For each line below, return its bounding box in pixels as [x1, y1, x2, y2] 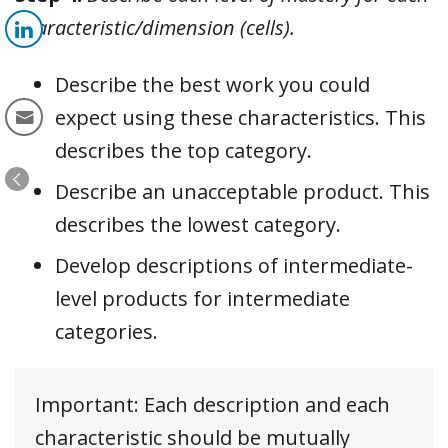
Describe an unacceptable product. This [55, 177, 430, 205]
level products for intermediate [55, 284, 350, 312]
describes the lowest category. [55, 210, 341, 238]
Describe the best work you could [55, 70, 370, 98]
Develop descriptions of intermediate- [55, 251, 413, 279]
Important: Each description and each [35, 390, 390, 418]
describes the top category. [55, 136, 312, 164]
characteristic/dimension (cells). [15, 13, 295, 41]
